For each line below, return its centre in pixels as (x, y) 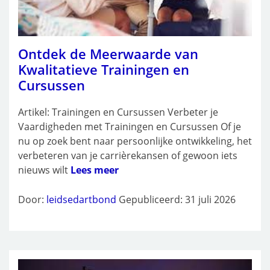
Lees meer (95, 170)
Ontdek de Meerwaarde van (108, 53)
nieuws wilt (44, 170)
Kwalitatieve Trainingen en (104, 69)
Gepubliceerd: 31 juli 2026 (177, 199)
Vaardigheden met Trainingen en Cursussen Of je (130, 126)
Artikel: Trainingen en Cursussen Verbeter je (118, 112)
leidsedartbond (81, 199)
